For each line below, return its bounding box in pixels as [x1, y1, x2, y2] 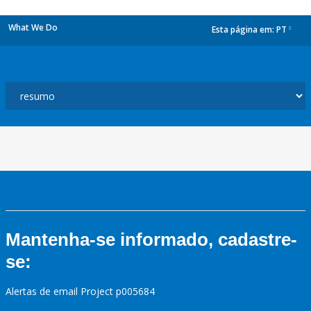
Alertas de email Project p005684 [6, 285, 155, 298]
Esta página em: [212, 24, 276, 36]
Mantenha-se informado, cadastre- [6, 229, 297, 250]
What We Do [8, 22, 58, 33]
